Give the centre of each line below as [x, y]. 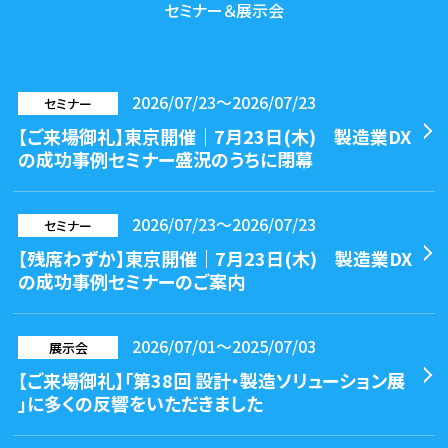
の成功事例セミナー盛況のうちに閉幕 [166, 159]
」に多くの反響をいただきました [141, 403]
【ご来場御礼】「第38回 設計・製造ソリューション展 [212, 380]
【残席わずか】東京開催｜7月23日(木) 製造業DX [215, 258]
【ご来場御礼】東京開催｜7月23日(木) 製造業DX [215, 136]
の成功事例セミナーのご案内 [132, 281]
